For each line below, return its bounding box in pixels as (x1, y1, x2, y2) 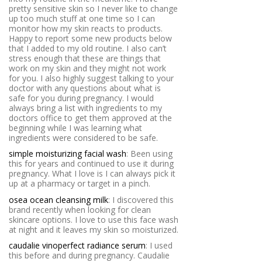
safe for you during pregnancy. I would (9, 92, 154, 104)
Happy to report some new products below (9, 32, 172, 44)
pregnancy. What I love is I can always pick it (9, 168, 175, 180)
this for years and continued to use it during (9, 158, 174, 170)
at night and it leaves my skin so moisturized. (9, 223, 178, 235)
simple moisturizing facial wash (9, 148, 126, 160)
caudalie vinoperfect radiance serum (9, 240, 146, 251)
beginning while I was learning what (9, 122, 142, 133)
